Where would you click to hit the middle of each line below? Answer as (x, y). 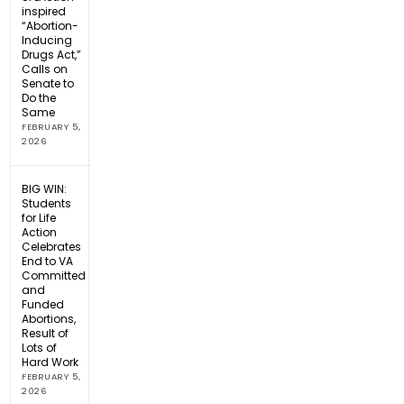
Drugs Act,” (52, 54)
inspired (44, 11)
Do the (39, 97)
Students (47, 203)
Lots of (40, 347)
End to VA (48, 261)
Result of (46, 333)
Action (40, 232)
